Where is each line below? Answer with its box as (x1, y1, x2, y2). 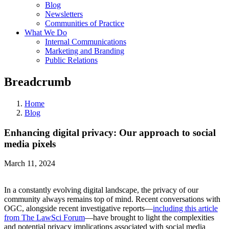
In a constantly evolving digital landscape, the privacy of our (4, 186, 198, 195)
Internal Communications (45, 37, 126, 46)
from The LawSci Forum (4, 213, 85, 222)
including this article (153, 204, 218, 213)
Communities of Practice (45, 19, 124, 28)
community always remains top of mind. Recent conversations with (4, 195, 220, 204)
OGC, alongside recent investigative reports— (4, 204, 153, 213)
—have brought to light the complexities (85, 213, 214, 222)
